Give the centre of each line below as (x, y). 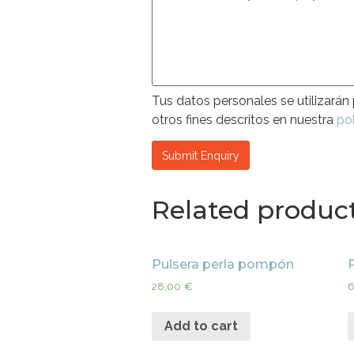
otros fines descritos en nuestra (244, 119)
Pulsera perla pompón (223, 265)
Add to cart (201, 326)
